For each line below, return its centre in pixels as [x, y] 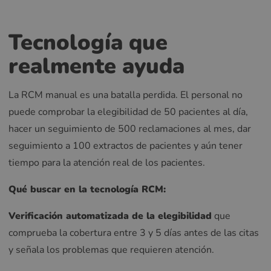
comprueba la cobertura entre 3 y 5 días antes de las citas [134, 233]
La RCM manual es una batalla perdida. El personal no [126, 95]
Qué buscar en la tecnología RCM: [87, 189]
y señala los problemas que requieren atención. [111, 250]
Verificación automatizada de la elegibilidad [110, 216]
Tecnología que [88, 43]
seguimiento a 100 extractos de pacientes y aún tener [126, 146]
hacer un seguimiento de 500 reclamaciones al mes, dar [130, 129]
